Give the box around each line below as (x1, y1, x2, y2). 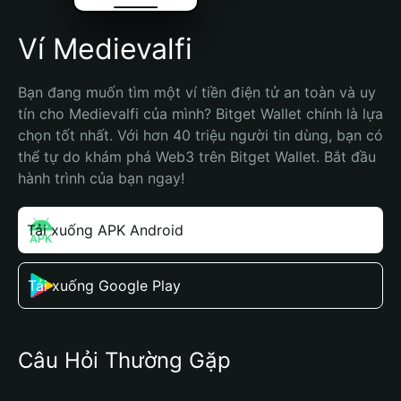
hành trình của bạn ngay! (18, 169, 184, 187)
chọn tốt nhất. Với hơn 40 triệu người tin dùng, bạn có (18, 126, 383, 144)
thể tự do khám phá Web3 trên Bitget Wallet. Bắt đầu (18, 148, 376, 166)
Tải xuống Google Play (28, 277, 181, 294)
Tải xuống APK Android (27, 221, 183, 239)
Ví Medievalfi (18, 31, 192, 66)
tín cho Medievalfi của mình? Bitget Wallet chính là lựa (18, 105, 383, 123)
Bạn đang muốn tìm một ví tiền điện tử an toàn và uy (18, 83, 376, 101)
